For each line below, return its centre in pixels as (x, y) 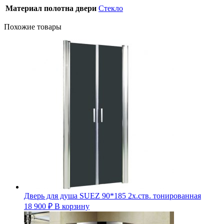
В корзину (72, 206)
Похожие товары (33, 26)
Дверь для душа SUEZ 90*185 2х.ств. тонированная (112, 195)
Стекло (111, 8)
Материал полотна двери (51, 8)
